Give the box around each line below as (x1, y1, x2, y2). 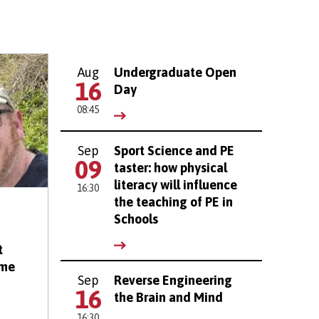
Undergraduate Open (113, 64, 236, 80)
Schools (113, 211, 158, 226)
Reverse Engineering (113, 272, 232, 288)
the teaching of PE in (113, 194, 233, 209)
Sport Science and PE (113, 142, 234, 158)
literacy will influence (113, 177, 237, 192)
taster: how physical (113, 159, 227, 175)
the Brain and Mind (113, 289, 223, 305)
